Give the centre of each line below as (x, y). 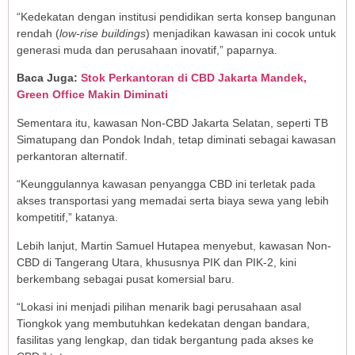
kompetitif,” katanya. (67, 218)
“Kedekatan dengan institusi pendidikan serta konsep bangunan (176, 16)
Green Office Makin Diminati (92, 95)
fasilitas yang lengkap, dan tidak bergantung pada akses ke (165, 340)
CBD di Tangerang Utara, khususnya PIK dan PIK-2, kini (157, 262)
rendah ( (38, 33)
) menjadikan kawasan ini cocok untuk (241, 33)
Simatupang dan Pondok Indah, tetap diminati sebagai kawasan (176, 139)
